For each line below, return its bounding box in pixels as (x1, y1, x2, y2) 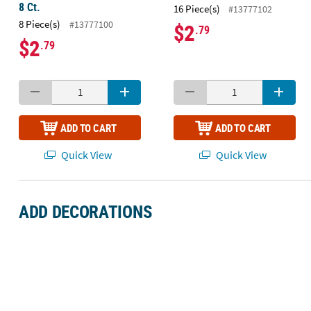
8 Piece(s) (18, 17, 60, 31)
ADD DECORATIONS (18, 200, 153, 224)
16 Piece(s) (173, 1, 220, 15)
